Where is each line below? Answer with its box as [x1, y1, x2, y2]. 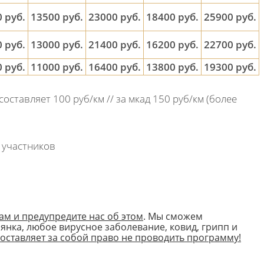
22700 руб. [204, 38, 256, 51]
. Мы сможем [143, 210, 203, 223]
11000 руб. [31, 60, 83, 74]
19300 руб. [204, 60, 256, 74]
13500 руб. [31, 10, 83, 24]
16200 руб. [146, 38, 199, 51]
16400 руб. [88, 60, 141, 74]
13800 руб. [146, 60, 199, 74]
